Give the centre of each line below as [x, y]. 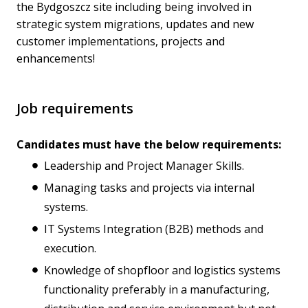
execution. [70, 249]
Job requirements [75, 109]
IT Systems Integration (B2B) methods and [154, 229]
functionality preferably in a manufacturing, [157, 290]
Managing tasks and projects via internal [149, 188]
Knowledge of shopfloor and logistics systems [162, 271]
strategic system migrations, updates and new [135, 24]
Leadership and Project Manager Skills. [144, 166]
